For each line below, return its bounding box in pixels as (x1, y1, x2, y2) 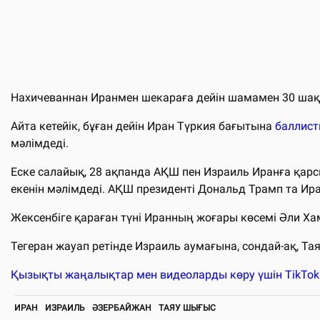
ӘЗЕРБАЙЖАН (92, 302, 151, 313)
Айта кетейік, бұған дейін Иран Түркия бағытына (11, 119, 275, 133)
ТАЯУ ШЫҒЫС (159, 302, 216, 313)
